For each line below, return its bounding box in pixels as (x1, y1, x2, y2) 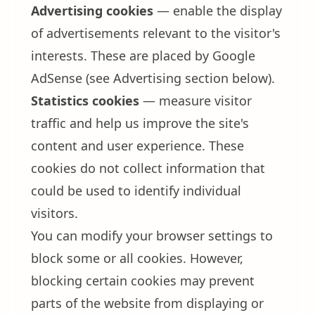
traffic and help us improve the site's (31, 115, 249, 131)
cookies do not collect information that (31, 160, 265, 176)
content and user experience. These (31, 137, 244, 154)
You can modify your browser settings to (31, 227, 273, 244)
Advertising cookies (31, 2, 153, 19)
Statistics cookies (31, 92, 139, 109)
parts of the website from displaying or (31, 295, 264, 311)
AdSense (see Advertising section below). (31, 70, 275, 86)
